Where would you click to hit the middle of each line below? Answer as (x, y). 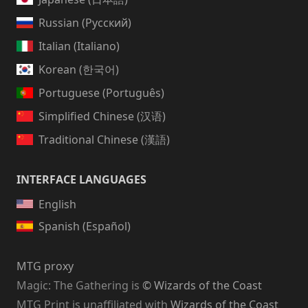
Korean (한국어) (79, 69)
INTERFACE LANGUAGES (81, 179)
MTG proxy (45, 266)
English (57, 204)
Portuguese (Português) (101, 92)
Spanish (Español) (85, 227)
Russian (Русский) (85, 22)
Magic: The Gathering (74, 286)
